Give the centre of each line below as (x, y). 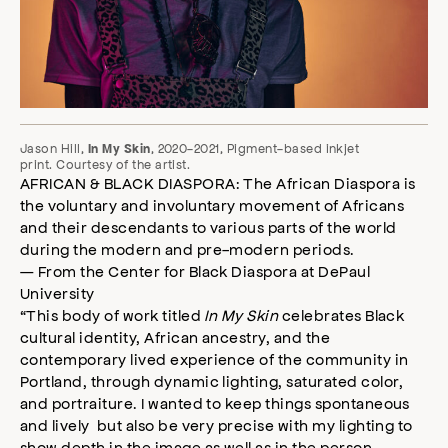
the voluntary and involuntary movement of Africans (212, 205)
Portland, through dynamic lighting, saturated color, (212, 381)
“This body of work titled (112, 315)
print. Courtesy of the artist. (105, 164)
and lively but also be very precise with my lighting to (216, 425)
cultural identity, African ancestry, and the (175, 337)
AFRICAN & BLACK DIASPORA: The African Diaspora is (218, 183)
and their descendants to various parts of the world (208, 227)
